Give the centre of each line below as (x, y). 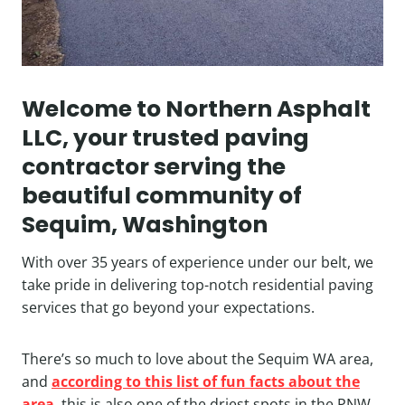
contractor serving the (154, 167)
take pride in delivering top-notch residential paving (198, 284)
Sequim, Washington (145, 225)
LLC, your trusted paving (165, 138)
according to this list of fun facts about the (206, 381)
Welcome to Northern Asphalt (196, 109)
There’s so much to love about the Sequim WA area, (198, 358)
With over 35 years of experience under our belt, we (198, 262)
